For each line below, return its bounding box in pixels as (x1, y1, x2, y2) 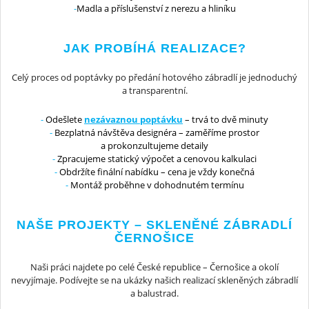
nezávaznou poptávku (84, 112, 183, 126)
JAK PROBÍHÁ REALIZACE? (63, 41, 246, 56)
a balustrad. (130, 286, 179, 299)
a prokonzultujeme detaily (101, 139, 208, 152)
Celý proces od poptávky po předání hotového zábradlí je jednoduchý (12, 71, 297, 84)
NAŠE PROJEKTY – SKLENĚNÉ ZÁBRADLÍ (17, 217, 292, 232)
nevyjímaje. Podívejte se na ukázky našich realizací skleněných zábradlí (11, 273, 298, 286)
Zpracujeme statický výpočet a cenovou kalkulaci (55, 152, 257, 165)
